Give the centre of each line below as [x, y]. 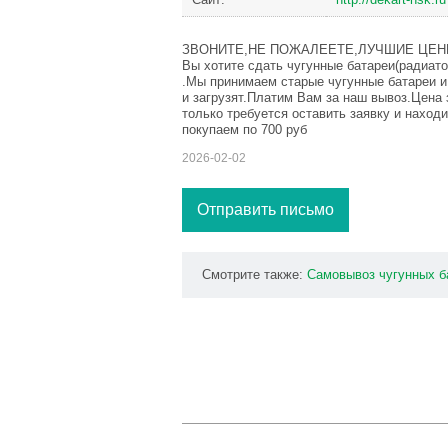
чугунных [407, 274]
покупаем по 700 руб [244, 129]
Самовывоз [341, 274]
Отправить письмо [265, 209]
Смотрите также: [254, 274]
